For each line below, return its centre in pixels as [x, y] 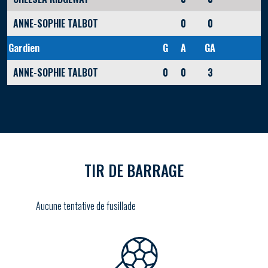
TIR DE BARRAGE [134, 170]
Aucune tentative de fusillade [86, 206]
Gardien [24, 48]
